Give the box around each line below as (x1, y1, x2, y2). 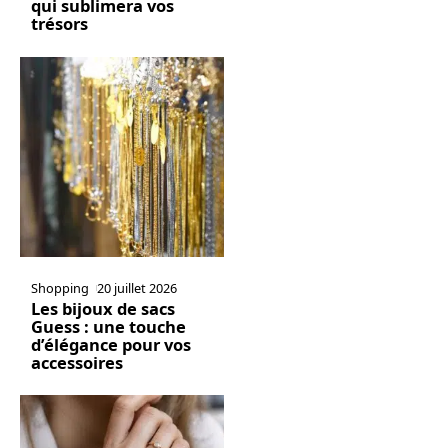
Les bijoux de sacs (30, 296, 175, 320)
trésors (30, 12, 88, 36)
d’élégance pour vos (30, 332, 191, 356)
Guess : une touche (30, 314, 186, 338)
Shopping (30, 278, 89, 297)
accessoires (30, 350, 123, 374)
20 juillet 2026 (97, 278, 178, 297)
